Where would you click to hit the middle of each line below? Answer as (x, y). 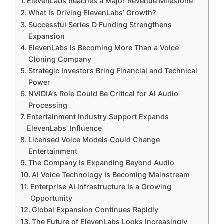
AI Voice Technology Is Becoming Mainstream (111, 175)
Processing (48, 105)
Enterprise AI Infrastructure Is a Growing (101, 187)
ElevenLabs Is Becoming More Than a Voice (103, 48)
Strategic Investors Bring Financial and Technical (113, 71)
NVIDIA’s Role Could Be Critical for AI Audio (103, 94)
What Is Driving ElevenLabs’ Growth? (92, 13)
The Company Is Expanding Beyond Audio (101, 163)
